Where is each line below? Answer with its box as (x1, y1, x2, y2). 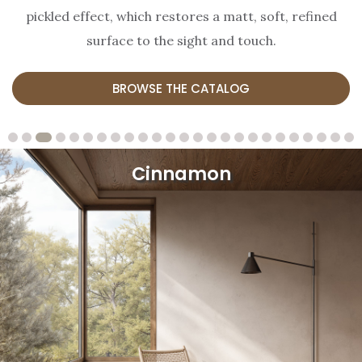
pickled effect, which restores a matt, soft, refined (25, 8, 337, 25)
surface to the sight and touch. (86, 32, 276, 49)
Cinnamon (131, 160, 231, 187)
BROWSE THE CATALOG (112, 80, 250, 98)
